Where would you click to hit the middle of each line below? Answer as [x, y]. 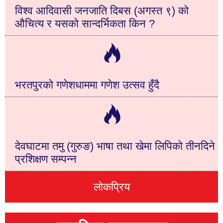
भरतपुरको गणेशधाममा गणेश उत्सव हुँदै [87, 85]
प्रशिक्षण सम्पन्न [46, 159]
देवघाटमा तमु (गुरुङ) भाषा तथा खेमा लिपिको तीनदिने [115, 146]
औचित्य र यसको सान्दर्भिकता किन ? [85, 23]
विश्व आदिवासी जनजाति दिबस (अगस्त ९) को [102, 10]
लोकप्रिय [111, 186]
